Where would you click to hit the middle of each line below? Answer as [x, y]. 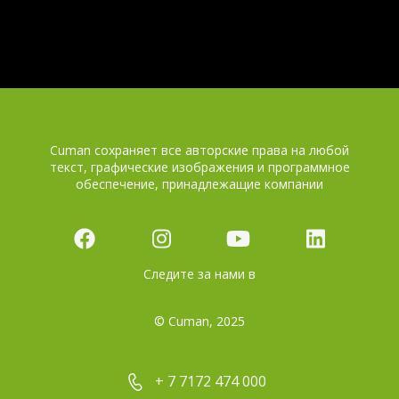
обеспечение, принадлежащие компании [199, 184]
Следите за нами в [199, 274]
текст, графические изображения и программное [199, 167]
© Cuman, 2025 [199, 322]
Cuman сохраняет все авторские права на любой [199, 151]
